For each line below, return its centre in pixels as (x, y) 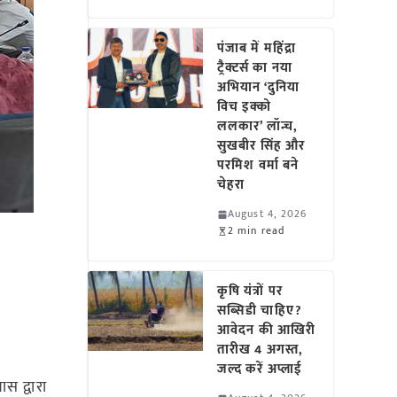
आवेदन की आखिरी (267, 330)
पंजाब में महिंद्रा (257, 48)
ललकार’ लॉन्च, (257, 126)
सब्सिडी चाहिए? (260, 311)
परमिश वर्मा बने (258, 165)
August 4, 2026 (268, 214)
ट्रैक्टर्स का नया (255, 68)
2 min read (257, 230)
